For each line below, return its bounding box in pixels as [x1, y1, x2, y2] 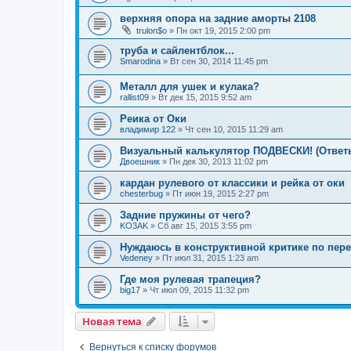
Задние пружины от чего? [120, 209, 251, 222]
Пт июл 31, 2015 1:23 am [162, 253, 259, 263]
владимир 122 [120, 125, 175, 135]
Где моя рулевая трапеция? [120, 273, 261, 286]
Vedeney [120, 253, 153, 263]
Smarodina [120, 56, 161, 66]
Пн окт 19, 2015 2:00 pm [176, 25, 270, 35]
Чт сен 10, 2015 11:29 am [185, 125, 283, 135]
